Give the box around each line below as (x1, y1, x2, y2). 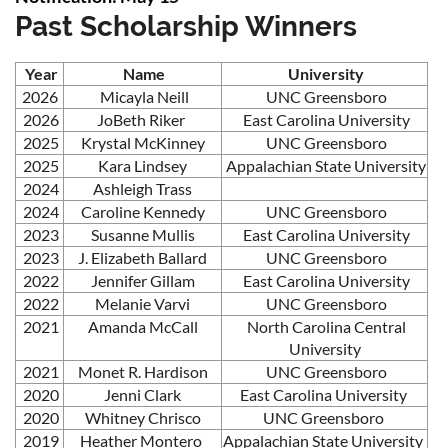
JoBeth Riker (97, 110, 188, 130)
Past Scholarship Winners (15, 10, 357, 44)
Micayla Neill (96, 87, 189, 107)
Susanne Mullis (90, 225, 195, 245)
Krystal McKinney (80, 133, 205, 153)
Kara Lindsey (98, 156, 187, 176)
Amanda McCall (87, 317, 198, 337)
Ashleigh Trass (93, 179, 192, 199)
